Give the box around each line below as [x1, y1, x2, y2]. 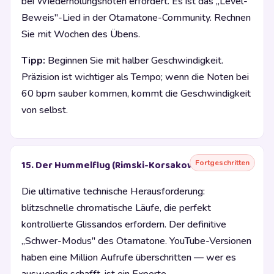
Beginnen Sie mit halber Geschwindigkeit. [45, 54, 223, 68]
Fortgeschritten [195, 158, 250, 168]
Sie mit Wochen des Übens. [21, 28, 140, 42]
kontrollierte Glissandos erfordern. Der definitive [21, 218, 226, 232]
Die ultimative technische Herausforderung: [21, 185, 205, 199]
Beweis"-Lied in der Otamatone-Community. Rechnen [21, 11, 251, 25]
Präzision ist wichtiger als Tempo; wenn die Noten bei [21, 70, 249, 84]
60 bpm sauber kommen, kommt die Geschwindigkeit [21, 87, 251, 101]
